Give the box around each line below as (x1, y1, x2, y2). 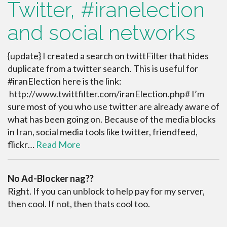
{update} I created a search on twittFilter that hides (8, 50, 209, 61)
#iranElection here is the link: (8, 75, 122, 87)
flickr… (8, 139, 36, 150)
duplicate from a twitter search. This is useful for (8, 63, 198, 74)
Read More (36, 139, 81, 150)
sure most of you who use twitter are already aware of (8, 101, 219, 112)
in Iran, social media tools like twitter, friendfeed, (8, 126, 198, 137)
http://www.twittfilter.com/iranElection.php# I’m (8, 88, 204, 99)
